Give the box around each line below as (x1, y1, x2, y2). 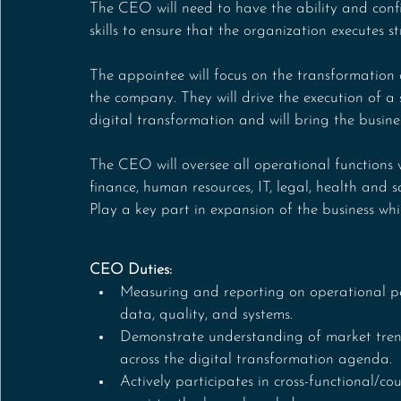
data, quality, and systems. (120, 307, 293, 322)
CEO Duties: (90, 262, 172, 277)
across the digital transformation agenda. (120, 352, 392, 367)
